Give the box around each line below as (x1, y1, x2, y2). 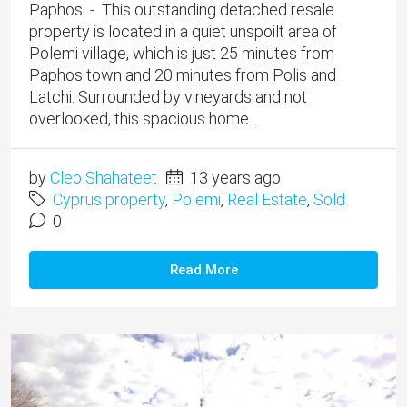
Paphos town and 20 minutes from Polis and (29, 65, 336, 85)
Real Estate (227, 190, 307, 210)
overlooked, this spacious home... (29, 109, 257, 129)
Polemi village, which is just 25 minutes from (29, 44, 334, 64)
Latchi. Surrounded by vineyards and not (29, 87, 307, 107)
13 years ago (186, 168, 281, 188)
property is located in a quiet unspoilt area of (29, 22, 337, 42)
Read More (169, 262, 238, 279)
